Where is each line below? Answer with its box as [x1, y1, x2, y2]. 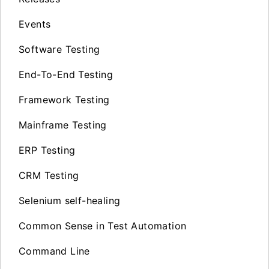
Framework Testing [19, 93, 110, 106]
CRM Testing [19, 169, 79, 181]
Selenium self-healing [19, 194, 121, 207]
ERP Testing [19, 144, 76, 156]
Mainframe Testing [19, 118, 107, 131]
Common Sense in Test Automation [19, 219, 187, 232]
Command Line [19, 244, 90, 257]
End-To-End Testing [19, 68, 113, 80]
